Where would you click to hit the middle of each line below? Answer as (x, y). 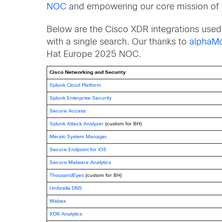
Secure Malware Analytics (81, 163)
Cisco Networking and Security (88, 72)
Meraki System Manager (79, 137)
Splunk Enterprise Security (81, 98)
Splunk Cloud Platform (76, 85)
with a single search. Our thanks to (118, 42)
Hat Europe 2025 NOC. (94, 55)
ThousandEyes (67, 175)
